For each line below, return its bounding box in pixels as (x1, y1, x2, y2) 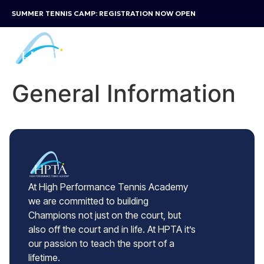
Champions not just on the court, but (28, 209, 181, 221)
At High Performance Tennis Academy (28, 181, 188, 193)
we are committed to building (28, 195, 148, 207)
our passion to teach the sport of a (28, 237, 174, 249)
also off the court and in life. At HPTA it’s (28, 223, 196, 235)
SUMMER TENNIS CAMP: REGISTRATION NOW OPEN (12, 9, 196, 18)
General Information (12, 79, 236, 108)
